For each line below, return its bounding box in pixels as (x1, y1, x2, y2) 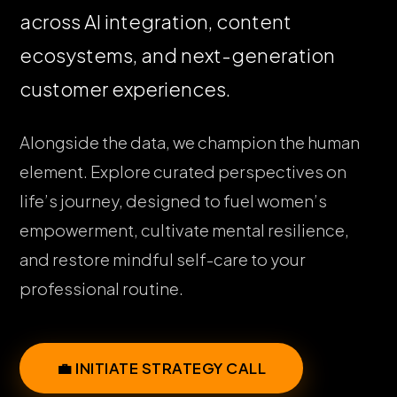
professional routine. (19, 278, 184, 300)
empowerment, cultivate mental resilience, (19, 220, 350, 241)
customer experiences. (19, 77, 231, 102)
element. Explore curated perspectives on (19, 161, 347, 183)
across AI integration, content (19, 10, 292, 35)
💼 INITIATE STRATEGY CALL (57, 359, 267, 378)
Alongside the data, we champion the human (19, 132, 361, 153)
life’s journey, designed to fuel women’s (19, 191, 328, 212)
